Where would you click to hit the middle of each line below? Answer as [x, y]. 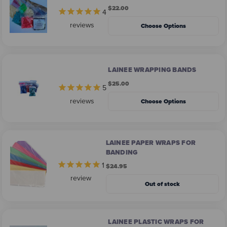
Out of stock [162, 184]
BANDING [122, 152]
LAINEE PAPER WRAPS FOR [151, 142]
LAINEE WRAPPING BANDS [152, 70]
